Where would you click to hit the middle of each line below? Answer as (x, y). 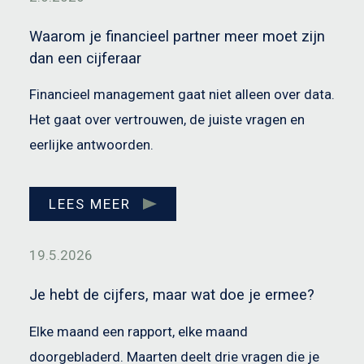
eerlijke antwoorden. (91, 145)
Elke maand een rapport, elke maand (139, 331)
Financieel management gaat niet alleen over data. (182, 95)
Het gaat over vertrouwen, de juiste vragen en (167, 120)
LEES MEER (90, 204)
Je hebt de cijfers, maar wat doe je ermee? (172, 295)
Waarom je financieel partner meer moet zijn (177, 36)
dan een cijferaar (85, 58)
